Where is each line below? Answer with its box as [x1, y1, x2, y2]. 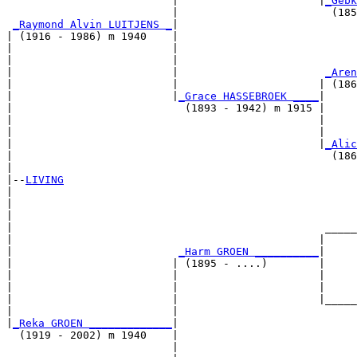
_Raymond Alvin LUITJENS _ [13, 18, 172, 31]
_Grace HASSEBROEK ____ [178, 90, 319, 103]
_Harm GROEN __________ [178, 245, 319, 258]
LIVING [25, 174, 64, 186]
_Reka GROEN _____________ [13, 317, 172, 330]
